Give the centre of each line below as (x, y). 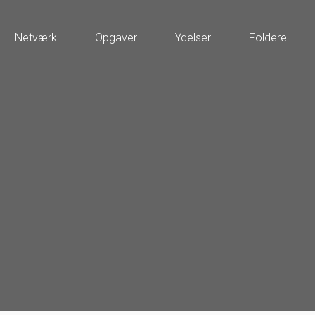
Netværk (36, 38)
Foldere (268, 38)
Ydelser (193, 38)
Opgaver (116, 38)
